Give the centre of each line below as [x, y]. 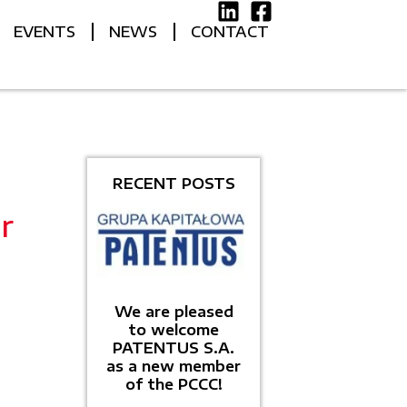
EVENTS [45, 32]
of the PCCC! [174, 384]
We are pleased [174, 312]
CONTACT [230, 32]
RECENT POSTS [174, 184]
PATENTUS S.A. [174, 348]
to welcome [174, 330]
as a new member [174, 366]
